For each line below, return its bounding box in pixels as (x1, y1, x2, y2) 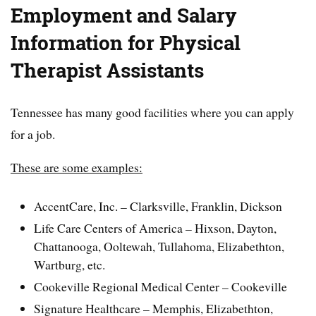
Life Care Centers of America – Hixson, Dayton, (34, 219, 277, 237)
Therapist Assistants (11, 56, 204, 84)
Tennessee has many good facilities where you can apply (11, 103, 294, 121)
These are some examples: (11, 158, 142, 176)
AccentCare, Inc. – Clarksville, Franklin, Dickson (34, 197, 283, 215)
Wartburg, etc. (34, 256, 106, 274)
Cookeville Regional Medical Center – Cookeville (34, 278, 288, 296)
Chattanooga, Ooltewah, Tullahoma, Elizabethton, (34, 238, 285, 255)
